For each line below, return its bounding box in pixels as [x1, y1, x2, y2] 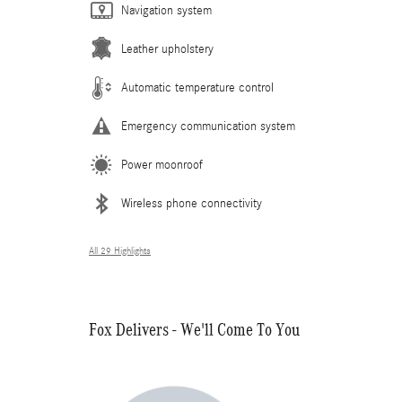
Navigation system [121, 3, 212, 18]
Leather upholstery [121, 41, 214, 57]
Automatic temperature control [121, 80, 274, 95]
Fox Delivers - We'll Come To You [89, 319, 300, 339]
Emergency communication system [121, 118, 295, 134]
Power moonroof [121, 157, 203, 172]
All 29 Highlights [89, 245, 151, 257]
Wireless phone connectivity [121, 196, 262, 211]
